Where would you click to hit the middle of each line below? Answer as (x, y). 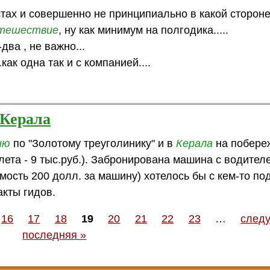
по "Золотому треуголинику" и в (93, 143)
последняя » (55, 235)
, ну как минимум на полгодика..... (144, 30)
